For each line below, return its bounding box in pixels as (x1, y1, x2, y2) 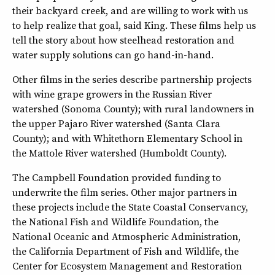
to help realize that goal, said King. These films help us (12, 18, 256, 32)
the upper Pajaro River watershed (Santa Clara (12, 116, 220, 130)
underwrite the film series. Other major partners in (12, 185, 237, 199)
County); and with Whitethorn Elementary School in (12, 131, 242, 145)
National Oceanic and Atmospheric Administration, (12, 229, 241, 243)
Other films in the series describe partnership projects (12, 72, 252, 86)
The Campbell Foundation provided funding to (12, 170, 221, 184)
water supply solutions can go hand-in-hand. (12, 47, 214, 61)
